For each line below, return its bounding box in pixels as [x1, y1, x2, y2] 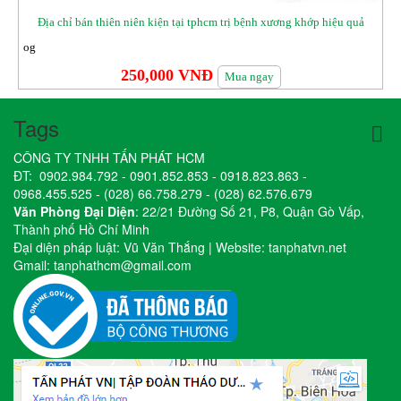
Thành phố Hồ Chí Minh [13, 219, 149, 238]
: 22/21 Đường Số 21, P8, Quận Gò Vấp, [135, 201, 364, 220]
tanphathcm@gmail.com [54, 255, 192, 274]
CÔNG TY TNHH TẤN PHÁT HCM [13, 148, 205, 166]
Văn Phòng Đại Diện [13, 201, 135, 220]
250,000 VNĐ [120, 65, 213, 84]
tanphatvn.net [269, 237, 346, 256]
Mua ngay [224, 69, 274, 83]
